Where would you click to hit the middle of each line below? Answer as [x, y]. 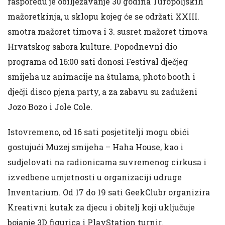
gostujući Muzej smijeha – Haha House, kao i [95, 147]
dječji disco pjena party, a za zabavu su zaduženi [102, 91]
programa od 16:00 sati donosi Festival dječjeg [98, 61]
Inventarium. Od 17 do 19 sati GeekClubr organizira [109, 192]
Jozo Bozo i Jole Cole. [50, 106]
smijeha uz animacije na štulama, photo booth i [101, 76]
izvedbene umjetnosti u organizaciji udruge [95, 177]
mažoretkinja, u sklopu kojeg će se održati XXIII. [103, 16]
